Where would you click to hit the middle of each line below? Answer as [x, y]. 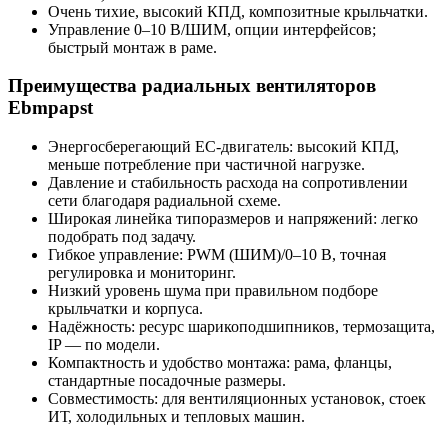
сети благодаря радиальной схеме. [164, 200]
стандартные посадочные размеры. [167, 380]
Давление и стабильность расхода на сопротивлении [228, 182]
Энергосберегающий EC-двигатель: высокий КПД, [223, 146]
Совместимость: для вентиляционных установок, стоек [237, 398]
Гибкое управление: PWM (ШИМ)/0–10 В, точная [217, 254]
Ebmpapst [50, 108]
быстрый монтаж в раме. [132, 47]
